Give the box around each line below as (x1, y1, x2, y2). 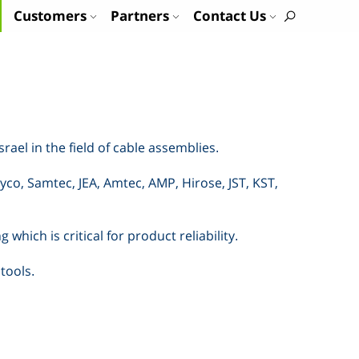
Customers (14, 6, 87, 25)
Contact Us (193, 6, 266, 25)
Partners (111, 6, 169, 25)
